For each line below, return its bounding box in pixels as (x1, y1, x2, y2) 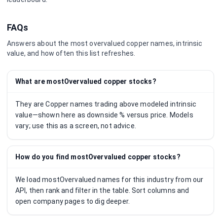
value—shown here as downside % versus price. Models (15, 111, 193, 119)
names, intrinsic (149, 39, 203, 47)
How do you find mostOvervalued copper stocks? (15, 153, 181, 161)
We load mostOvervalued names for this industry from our (15, 176, 204, 184)
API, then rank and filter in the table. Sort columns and (15, 186, 189, 194)
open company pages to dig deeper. (15, 197, 130, 205)
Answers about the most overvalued (7, 39, 127, 47)
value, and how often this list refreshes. (7, 49, 136, 57)
